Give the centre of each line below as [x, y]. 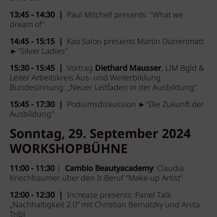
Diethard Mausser [128, 69]
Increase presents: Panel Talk [119, 195]
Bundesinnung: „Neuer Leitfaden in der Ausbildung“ [103, 88]
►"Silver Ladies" [40, 52]
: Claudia [169, 169]
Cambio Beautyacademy [109, 169]
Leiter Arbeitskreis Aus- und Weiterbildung [85, 78]
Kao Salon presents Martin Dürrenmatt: [136, 42]
